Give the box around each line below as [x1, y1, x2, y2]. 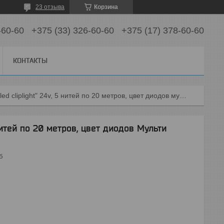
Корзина [94, 3, 118, 10]
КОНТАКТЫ [13, 56, 47, 64]
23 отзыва [35, 3, 64, 10]
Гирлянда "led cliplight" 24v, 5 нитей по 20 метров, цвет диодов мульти [179, 91, 187, 99]
